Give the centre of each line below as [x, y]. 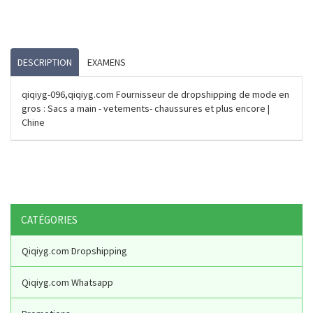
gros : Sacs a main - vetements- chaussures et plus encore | [146, 108]
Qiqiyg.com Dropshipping [74, 250]
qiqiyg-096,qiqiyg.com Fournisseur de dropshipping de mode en [155, 94]
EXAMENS [107, 62]
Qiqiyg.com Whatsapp [67, 282]
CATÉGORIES [49, 219]
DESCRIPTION [45, 62]
